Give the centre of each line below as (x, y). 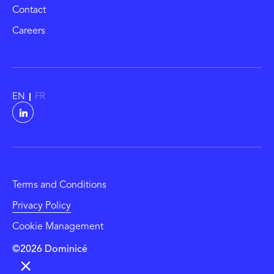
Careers (29, 31)
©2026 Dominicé (50, 250)
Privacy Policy (42, 206)
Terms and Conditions (59, 185)
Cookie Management (58, 227)
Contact (29, 10)
